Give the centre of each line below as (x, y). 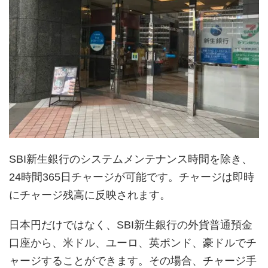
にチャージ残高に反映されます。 (90, 195)
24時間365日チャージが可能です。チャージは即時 (132, 177)
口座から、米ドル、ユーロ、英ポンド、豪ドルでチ (133, 243)
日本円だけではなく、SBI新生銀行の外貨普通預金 (131, 225)
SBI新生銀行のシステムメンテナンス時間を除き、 (131, 159)
